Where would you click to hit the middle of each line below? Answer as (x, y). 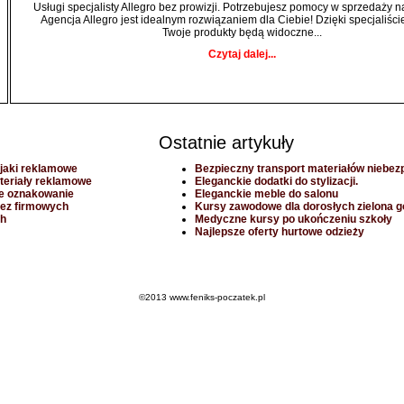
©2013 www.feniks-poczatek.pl (202, 297)
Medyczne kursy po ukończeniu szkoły (294, 219)
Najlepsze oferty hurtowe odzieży (280, 232)
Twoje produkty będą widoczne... (242, 32)
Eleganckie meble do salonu (266, 194)
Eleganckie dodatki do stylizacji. (276, 181)
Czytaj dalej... (242, 54)
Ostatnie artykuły (226, 142)
